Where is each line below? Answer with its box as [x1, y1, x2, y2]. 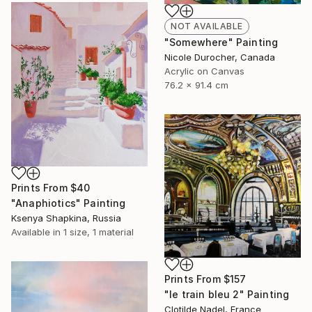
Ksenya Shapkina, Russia [11, 212, 121, 224]
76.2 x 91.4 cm [164, 79, 228, 91]
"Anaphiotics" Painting [11, 196, 126, 209]
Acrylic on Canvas [164, 65, 244, 77]
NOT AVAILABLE [171, 21, 243, 32]
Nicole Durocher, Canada [164, 52, 275, 63]
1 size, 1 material [63, 226, 134, 237]
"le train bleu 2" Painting [164, 288, 290, 301]
